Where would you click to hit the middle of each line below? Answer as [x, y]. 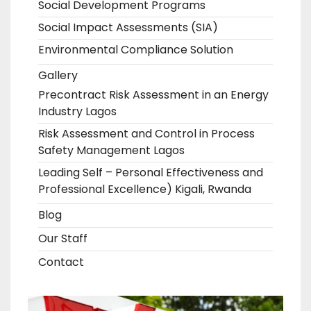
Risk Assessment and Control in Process [146, 134]
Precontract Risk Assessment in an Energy [153, 95]
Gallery [58, 76]
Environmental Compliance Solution [136, 50]
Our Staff [63, 239]
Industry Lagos [77, 112]
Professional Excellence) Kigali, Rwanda [145, 190]
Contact [61, 262]
